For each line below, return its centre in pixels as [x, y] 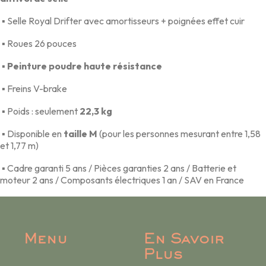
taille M [80, 133]
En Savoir [184, 240]
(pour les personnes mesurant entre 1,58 [179, 133]
